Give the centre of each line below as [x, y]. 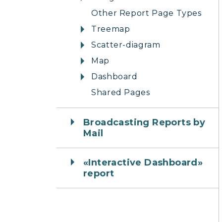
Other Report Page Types [146, 13]
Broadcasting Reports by [144, 122]
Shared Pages [121, 92]
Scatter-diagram [126, 45]
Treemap [111, 29]
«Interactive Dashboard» [143, 163]
